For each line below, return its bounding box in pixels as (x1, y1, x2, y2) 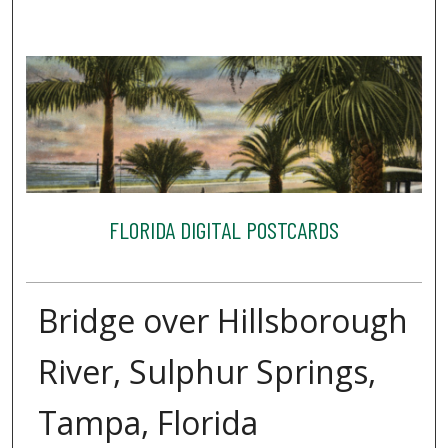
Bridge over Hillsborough (37, 299, 408, 343)
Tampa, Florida (37, 401, 258, 445)
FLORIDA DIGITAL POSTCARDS (108, 214, 339, 244)
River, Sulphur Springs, (37, 350, 376, 394)
